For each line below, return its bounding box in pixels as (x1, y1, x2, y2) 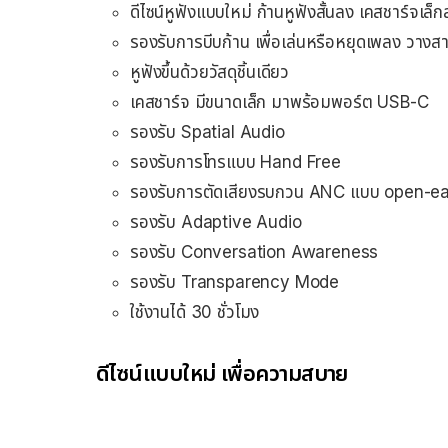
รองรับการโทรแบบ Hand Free (130, 152, 341, 173)
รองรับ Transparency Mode (130, 272, 340, 293)
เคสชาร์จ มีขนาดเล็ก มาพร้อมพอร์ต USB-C (130, 92, 429, 113)
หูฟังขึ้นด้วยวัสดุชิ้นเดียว (130, 62, 290, 83)
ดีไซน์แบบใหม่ (96, 360, 221, 387)
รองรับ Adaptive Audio (130, 212, 302, 233)
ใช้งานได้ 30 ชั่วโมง (130, 302, 260, 323)
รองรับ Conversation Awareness (130, 242, 379, 263)
